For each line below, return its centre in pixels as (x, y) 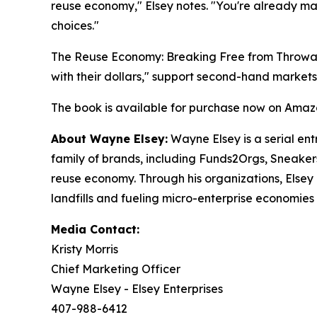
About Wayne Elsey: (109, 139)
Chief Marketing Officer (116, 269)
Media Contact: (95, 230)
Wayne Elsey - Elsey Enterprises (137, 289)
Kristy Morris (85, 249)
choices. (73, 26)
